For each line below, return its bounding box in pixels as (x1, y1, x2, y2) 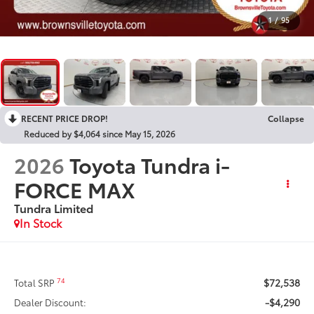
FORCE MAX (14, 173, 136, 204)
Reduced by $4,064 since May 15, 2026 (24, 127, 175, 139)
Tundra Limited (14, 199, 94, 216)
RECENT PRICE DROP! (21, 111, 108, 124)
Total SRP (14, 275, 57, 289)
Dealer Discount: (14, 295, 87, 308)
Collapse (268, 111, 304, 124)
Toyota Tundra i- (69, 149, 231, 179)
